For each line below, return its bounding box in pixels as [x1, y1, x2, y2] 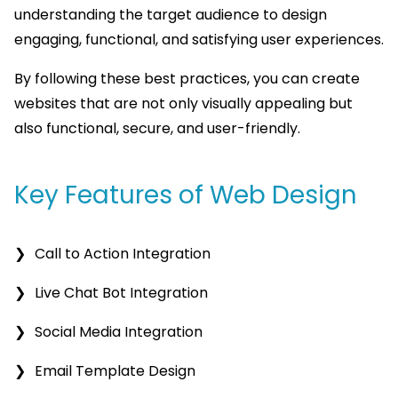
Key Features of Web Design [14, 178, 357, 213]
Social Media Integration [35, 322, 203, 343]
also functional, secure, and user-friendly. [14, 118, 300, 139]
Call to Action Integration [35, 243, 211, 265]
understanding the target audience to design [14, 4, 327, 26]
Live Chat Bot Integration [35, 283, 208, 304]
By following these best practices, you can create [14, 68, 360, 90]
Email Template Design [35, 361, 195, 382]
